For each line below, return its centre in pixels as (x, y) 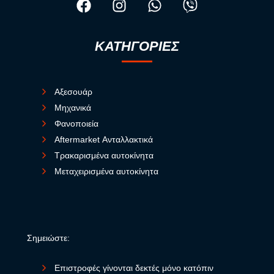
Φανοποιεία (76, 124)
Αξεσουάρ (73, 92)
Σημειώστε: (48, 238)
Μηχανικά (73, 108)
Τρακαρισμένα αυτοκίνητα (104, 156)
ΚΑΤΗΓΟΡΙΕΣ (137, 46)
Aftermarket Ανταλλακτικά (104, 140)
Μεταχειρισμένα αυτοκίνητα (106, 172)
